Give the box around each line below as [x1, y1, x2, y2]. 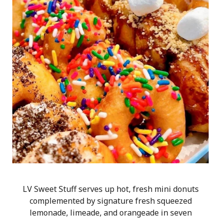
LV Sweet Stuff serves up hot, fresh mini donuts [22, 184, 199, 195]
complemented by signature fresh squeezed [29, 195, 192, 207]
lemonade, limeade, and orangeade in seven [29, 207, 192, 219]
